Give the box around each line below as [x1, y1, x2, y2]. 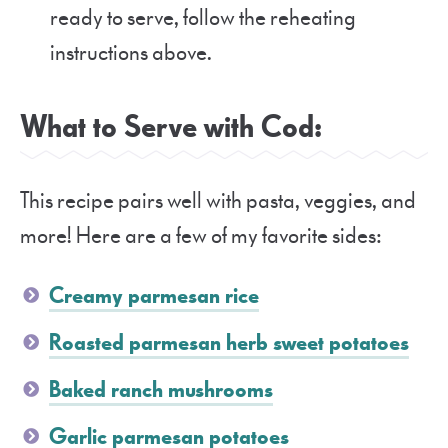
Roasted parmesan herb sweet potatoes [49, 328, 409, 358]
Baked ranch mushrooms [49, 375, 273, 405]
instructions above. [50, 38, 212, 68]
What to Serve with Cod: [20, 107, 322, 148]
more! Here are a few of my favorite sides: [20, 221, 382, 251]
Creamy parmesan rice [49, 281, 259, 311]
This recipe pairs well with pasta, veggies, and [20, 186, 416, 216]
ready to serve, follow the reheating [50, 3, 356, 33]
